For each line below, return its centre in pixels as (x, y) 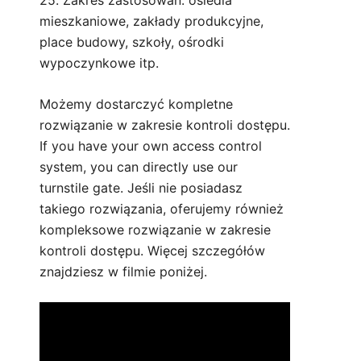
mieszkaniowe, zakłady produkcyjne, (151, 21)
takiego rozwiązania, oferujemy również (162, 209)
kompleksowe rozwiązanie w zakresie (155, 230)
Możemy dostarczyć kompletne (136, 104)
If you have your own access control (151, 146)
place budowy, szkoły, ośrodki (132, 42)
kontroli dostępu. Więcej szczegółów (152, 251)
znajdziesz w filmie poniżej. (123, 272)
